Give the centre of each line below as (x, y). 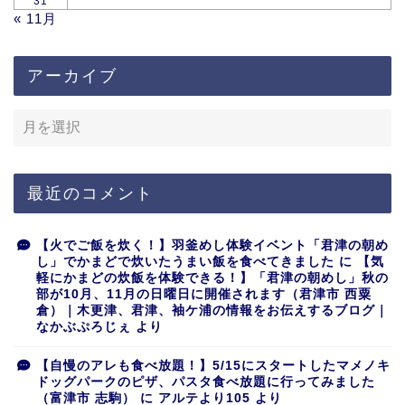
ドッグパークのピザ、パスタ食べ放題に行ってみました (206, 382)
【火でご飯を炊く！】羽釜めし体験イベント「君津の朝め (212, 246)
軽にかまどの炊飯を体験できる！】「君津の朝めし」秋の (212, 278)
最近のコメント (90, 193)
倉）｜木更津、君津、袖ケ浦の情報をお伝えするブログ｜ (212, 311)
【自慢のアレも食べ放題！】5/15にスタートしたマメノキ (213, 366)
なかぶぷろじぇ (84, 327)
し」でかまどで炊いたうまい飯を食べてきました (185, 262)
